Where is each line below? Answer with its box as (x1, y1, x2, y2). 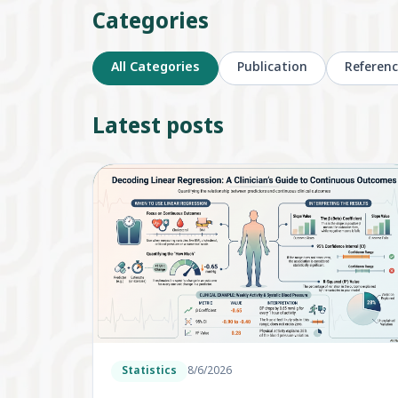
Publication (237, 60, 307, 76)
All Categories (111, 60, 200, 76)
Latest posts (92, 114, 224, 142)
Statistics (122, 364, 177, 379)
